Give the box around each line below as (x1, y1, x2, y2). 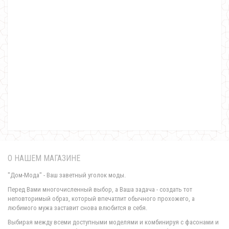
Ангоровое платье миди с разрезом (64, 71, 165, 79)
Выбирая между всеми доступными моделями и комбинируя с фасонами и (8, 218, 219, 226)
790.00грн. (98, 81, 131, 89)
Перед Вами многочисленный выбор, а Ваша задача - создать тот (8, 186, 192, 193)
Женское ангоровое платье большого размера (49, 212, 180, 219)
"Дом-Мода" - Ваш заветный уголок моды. (8, 171, 126, 179)
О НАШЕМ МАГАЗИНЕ (8, 153, 80, 163)
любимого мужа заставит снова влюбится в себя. (8, 204, 147, 212)
